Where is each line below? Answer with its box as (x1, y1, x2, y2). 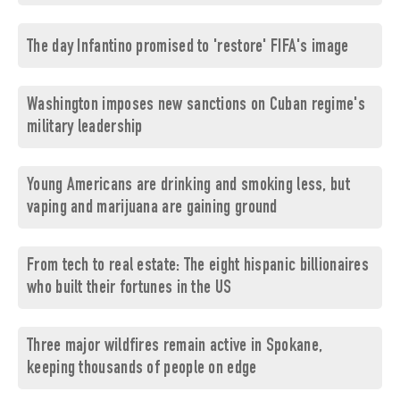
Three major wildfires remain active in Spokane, (27, 337, 323, 357)
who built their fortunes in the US (27, 279, 232, 299)
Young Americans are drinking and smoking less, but (27, 177, 350, 196)
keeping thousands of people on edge (27, 360, 257, 379)
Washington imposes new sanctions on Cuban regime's (27, 96, 365, 116)
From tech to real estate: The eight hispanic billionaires (27, 257, 370, 277)
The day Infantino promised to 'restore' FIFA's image (27, 38, 349, 58)
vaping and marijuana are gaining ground (27, 199, 278, 219)
